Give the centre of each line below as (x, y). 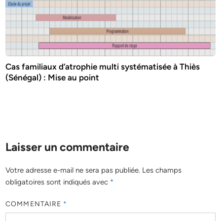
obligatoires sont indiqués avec (58, 182)
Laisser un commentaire (68, 147)
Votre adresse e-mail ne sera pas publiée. (73, 170)
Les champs (162, 170)
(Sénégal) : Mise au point (53, 77)
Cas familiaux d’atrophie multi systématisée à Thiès (103, 66)
